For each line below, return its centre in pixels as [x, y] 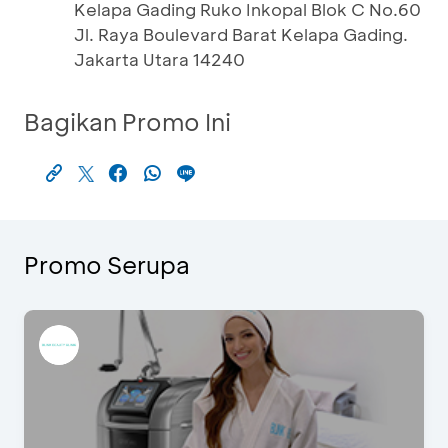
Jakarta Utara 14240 [159, 59]
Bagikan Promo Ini [127, 121]
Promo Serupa [107, 264]
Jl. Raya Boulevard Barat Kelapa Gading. [241, 34]
